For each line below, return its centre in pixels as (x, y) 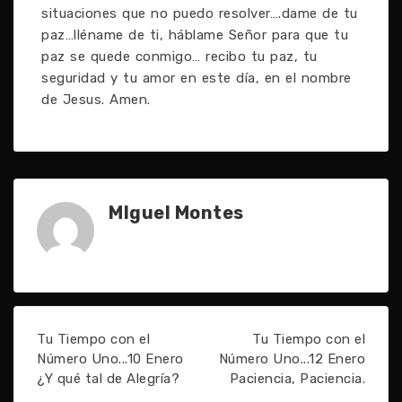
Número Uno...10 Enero (110, 359)
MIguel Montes (176, 213)
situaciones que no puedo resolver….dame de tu (200, 13)
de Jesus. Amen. (96, 100)
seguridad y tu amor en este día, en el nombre (197, 78)
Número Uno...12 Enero (292, 359)
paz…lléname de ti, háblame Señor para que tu (195, 35)
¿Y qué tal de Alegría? (108, 379)
